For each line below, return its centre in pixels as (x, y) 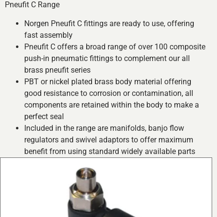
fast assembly (48, 35)
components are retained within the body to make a (112, 105)
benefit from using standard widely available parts (110, 151)
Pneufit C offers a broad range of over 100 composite (115, 46)
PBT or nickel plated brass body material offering (108, 81)
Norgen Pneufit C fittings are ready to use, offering (109, 23)
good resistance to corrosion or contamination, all (109, 93)
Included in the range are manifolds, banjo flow (104, 128)
